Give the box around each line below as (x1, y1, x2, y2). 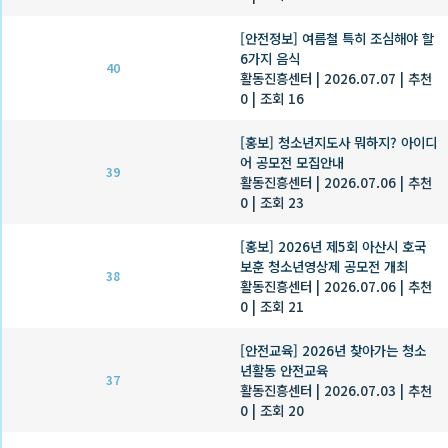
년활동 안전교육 (240, 359, 328, 380)
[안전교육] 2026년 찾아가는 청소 (240, 339, 426, 360)
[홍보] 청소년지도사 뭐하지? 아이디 (240, 131, 437, 152)
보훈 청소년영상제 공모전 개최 (240, 255, 408, 276)
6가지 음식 (240, 47, 300, 68)
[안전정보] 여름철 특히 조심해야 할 (240, 27, 434, 48)
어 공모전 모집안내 (240, 151, 344, 172)
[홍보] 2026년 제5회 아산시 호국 (240, 235, 426, 256)
